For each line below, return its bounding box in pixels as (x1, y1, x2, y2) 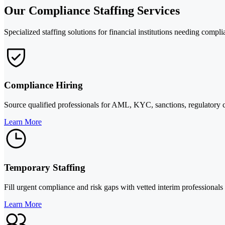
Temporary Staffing (4, 162, 85, 173)
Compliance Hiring (4, 80, 83, 91)
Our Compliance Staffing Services (4, 4, 180, 17)
